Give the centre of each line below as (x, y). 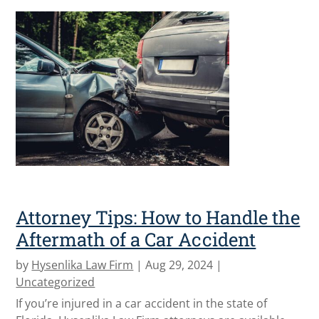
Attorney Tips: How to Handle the (158, 217)
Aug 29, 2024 (179, 265)
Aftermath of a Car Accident (136, 239)
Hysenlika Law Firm (83, 265)
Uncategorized (56, 282)
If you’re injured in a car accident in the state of (142, 303)
